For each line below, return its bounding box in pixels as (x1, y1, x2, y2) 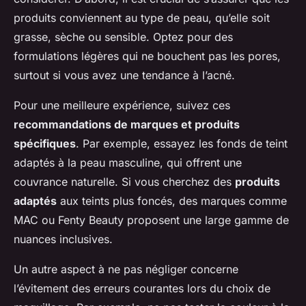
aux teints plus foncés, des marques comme (57, 194, 287, 208)
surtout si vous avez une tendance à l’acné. (14, 68, 235, 83)
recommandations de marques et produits (14, 117, 240, 132)
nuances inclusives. (14, 232, 113, 247)
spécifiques (14, 137, 76, 151)
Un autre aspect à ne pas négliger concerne (14, 262, 238, 277)
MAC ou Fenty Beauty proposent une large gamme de (14, 213, 289, 227)
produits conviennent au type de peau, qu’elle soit (14, 11, 270, 25)
